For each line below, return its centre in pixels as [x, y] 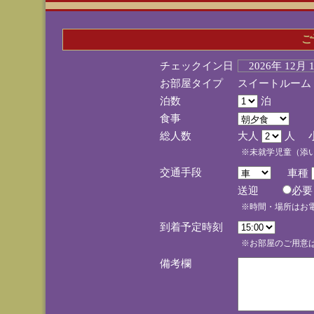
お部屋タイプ [191, 83]
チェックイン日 [196, 66]
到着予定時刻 [191, 227]
